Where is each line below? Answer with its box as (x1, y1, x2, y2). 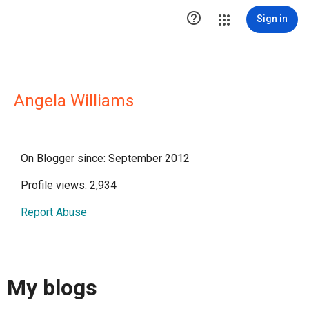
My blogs (7, 275, 97, 301)
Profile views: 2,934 (21, 179, 117, 192)
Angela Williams (14, 91, 134, 110)
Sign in (257, 13, 288, 24)
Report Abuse (21, 206, 87, 219)
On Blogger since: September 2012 (21, 152, 190, 165)
